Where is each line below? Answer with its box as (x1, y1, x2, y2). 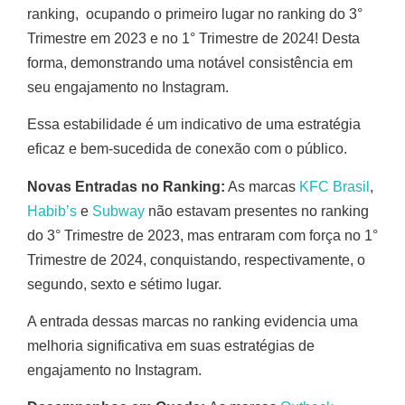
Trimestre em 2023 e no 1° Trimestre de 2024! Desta (27, 30, 360, 46)
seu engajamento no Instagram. (27, 79, 229, 95)
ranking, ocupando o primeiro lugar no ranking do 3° (27, 5, 363, 22)
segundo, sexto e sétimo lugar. (27, 276, 225, 292)
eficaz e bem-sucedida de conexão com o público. (27, 141, 347, 157)
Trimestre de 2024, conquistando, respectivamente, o (27, 251, 365, 268)
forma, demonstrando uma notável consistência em (27, 54, 353, 71)
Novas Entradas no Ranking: (27, 178, 225, 194)
